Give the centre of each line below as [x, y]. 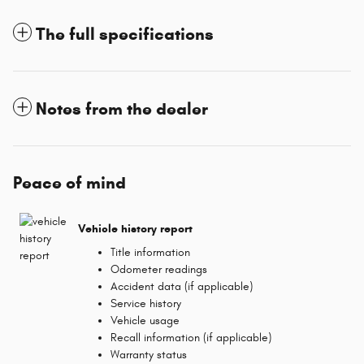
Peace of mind [69, 183]
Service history [146, 304]
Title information [150, 253]
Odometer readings [159, 270]
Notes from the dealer [122, 109]
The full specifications [125, 35]
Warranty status [149, 355]
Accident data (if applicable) [182, 287]
